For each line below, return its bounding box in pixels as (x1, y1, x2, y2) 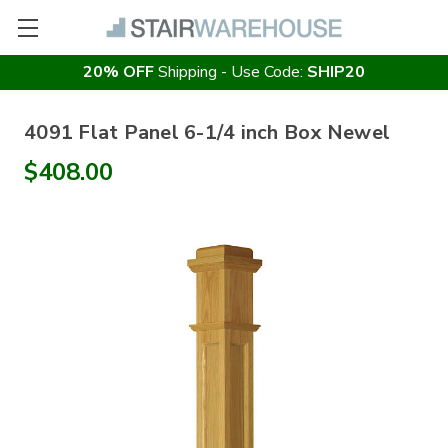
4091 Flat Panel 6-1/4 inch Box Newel (24, 119, 390, 146)
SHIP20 (307, 61, 365, 83)
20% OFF (83, 61, 154, 83)
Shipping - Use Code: (154, 61, 307, 83)
